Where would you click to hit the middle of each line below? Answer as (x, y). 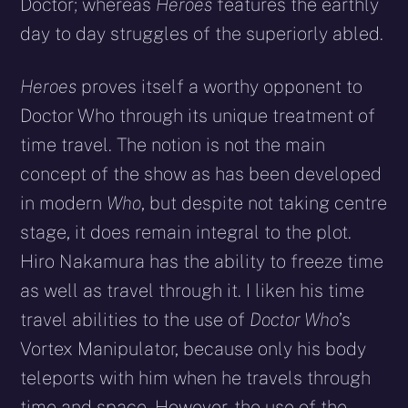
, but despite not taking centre (265, 203)
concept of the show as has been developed (201, 173)
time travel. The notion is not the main (173, 144)
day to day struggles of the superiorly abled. (202, 33)
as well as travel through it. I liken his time (193, 290)
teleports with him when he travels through (196, 377)
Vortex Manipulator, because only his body (194, 348)
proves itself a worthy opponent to (222, 86)
